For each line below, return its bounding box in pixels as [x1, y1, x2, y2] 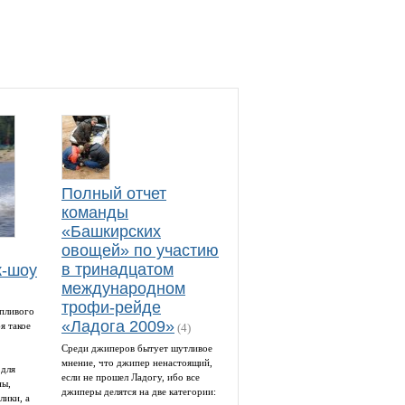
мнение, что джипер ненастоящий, [61, 357, 212, 368]
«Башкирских [61, 222, 161, 240]
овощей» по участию [61, 241, 219, 259]
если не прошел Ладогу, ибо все [61, 372, 200, 382]
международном [61, 279, 185, 297]
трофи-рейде [61, 298, 161, 316]
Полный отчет [61, 184, 166, 202]
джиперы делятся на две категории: [61, 386, 216, 397]
